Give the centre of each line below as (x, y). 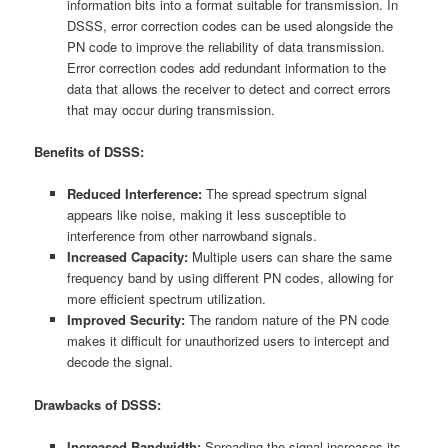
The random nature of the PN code (286, 320)
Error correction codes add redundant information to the (226, 68)
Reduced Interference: (134, 194)
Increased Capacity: (127, 257)
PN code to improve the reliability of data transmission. (225, 47)
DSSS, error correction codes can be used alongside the (229, 26)
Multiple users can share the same (289, 257)
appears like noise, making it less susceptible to (206, 215)
